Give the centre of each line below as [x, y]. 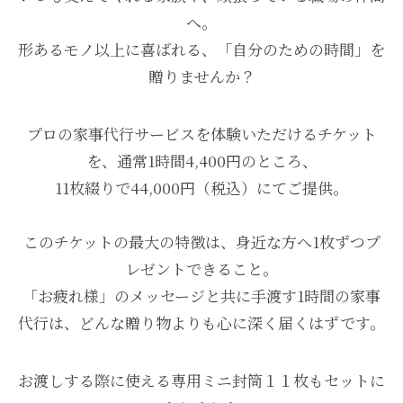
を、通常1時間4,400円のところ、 [201, 161]
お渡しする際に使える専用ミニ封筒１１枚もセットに [201, 381]
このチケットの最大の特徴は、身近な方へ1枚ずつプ [201, 242]
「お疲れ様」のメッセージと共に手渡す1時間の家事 [201, 296]
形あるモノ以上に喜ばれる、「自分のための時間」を [201, 49]
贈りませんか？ [201, 76]
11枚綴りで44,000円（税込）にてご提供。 [201, 188]
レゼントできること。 [201, 269]
